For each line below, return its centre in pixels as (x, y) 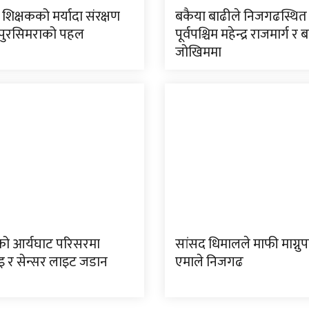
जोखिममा (198, 52)
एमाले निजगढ (209, 262)
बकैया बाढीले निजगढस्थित (241, 16)
